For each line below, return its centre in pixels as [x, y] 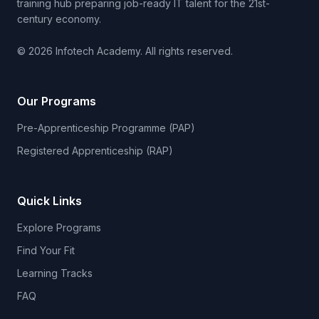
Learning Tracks [55, 273]
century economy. [59, 19]
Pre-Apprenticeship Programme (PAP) [106, 128]
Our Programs [57, 101]
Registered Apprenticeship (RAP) [95, 151]
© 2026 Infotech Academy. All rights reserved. [125, 51]
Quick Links [49, 201]
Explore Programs [59, 228]
